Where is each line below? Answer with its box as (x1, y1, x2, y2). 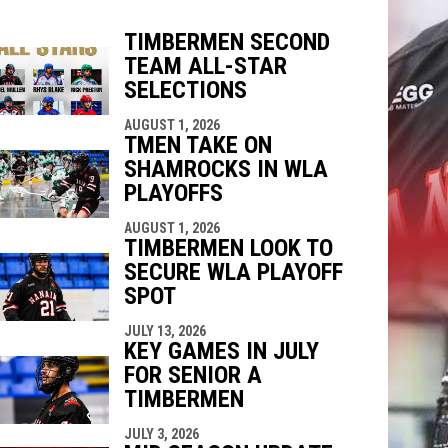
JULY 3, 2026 (123, 425, 199, 442)
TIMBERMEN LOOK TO (123, 233, 333, 262)
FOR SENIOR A (123, 360, 262, 389)
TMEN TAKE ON (123, 130, 272, 159)
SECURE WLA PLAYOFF (123, 257, 343, 286)
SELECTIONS (123, 75, 247, 104)
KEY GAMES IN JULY (123, 336, 319, 365)
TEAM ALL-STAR (123, 51, 287, 80)
